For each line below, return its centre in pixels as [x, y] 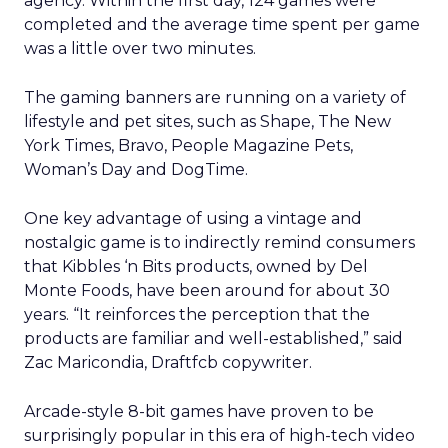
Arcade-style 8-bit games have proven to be [199, 411]
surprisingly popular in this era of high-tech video [219, 435]
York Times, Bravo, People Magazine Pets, [188, 145]
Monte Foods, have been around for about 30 [207, 290]
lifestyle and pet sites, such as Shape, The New [207, 121]
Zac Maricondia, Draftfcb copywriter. [168, 362]
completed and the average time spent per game [222, 24]
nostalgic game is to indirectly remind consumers [219, 242]
